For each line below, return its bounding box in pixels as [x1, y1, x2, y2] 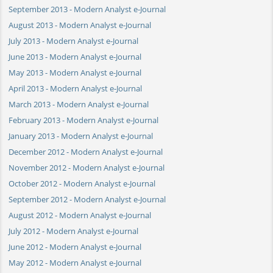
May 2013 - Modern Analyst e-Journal [9, 66, 141, 78]
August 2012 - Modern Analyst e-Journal [9, 209, 151, 221]
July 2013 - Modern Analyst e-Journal [9, 35, 138, 46]
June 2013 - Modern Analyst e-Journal [9, 51, 141, 62]
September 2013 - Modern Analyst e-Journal [9, 3, 166, 15]
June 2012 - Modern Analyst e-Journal [9, 241, 141, 252]
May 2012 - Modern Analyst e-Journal [9, 257, 141, 268]
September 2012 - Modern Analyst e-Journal [9, 193, 166, 205]
